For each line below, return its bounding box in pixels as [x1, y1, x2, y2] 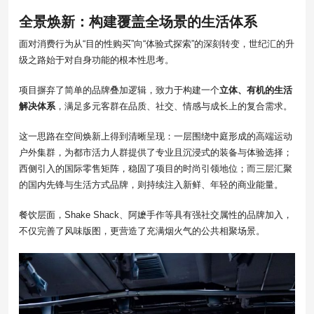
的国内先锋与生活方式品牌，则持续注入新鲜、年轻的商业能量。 [19, 179, 283, 191]
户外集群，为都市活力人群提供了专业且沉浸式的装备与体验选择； [19, 147, 292, 158]
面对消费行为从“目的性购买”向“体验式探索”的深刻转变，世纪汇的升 [19, 39, 294, 50]
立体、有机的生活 [219, 85, 292, 96]
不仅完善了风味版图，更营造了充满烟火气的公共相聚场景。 [19, 226, 265, 237]
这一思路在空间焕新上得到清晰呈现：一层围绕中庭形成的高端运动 [19, 131, 292, 142]
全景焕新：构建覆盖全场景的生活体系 [19, 14, 257, 30]
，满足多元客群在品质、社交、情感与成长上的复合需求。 [55, 101, 292, 112]
